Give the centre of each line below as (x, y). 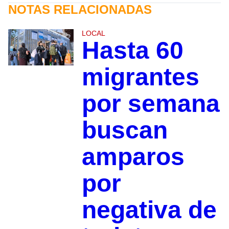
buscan (124, 130)
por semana (151, 103)
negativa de (149, 210)
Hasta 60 (132, 50)
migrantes (140, 77)
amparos (133, 156)
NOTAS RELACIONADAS (80, 9)
